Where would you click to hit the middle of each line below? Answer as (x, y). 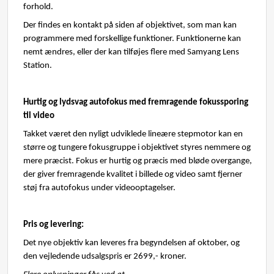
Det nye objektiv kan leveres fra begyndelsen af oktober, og (131, 243)
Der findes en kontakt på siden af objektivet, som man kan (130, 25)
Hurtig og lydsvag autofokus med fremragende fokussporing (136, 102)
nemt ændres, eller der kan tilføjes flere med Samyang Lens (131, 52)
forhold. (39, 7)
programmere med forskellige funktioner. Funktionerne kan (132, 39)
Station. (38, 66)
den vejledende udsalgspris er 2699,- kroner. (105, 257)
